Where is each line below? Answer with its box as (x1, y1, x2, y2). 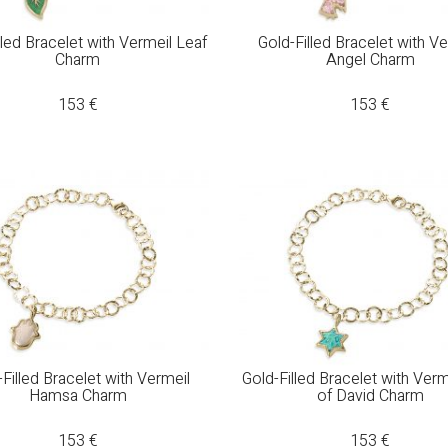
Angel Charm (325, 47, 415, 72)
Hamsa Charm (28, 384, 127, 409)
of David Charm (316, 384, 424, 409)
